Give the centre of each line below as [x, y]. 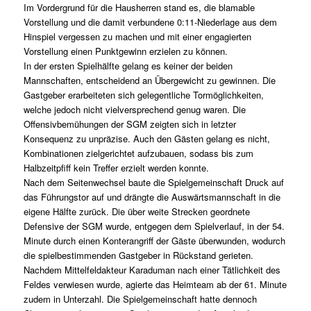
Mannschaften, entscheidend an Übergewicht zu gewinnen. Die [149, 81]
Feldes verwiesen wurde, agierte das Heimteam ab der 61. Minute [155, 285]
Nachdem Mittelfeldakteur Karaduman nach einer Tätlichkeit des [152, 270]
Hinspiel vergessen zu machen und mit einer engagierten [137, 37]
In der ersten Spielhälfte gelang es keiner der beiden [128, 66]
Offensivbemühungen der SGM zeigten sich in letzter [129, 124]
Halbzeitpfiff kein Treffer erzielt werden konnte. [116, 168]
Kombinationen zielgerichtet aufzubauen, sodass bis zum [138, 153]
